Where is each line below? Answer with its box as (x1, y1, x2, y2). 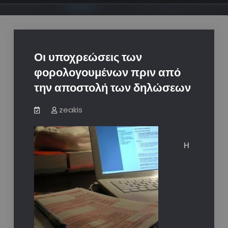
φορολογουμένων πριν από (34, 65, 181, 81)
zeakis (59, 104, 82, 116)
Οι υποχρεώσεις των (34, 49, 142, 66)
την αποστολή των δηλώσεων (34, 80, 191, 96)
